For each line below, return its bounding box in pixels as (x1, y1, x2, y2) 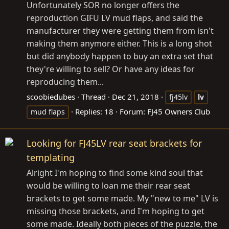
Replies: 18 (75, 106, 113, 117)
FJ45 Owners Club (147, 106, 210, 117)
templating (27, 151, 75, 164)
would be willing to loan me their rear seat (27, 180, 190, 192)
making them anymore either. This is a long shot (27, 38, 212, 50)
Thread (81, 91, 106, 102)
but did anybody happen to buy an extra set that (27, 51, 213, 62)
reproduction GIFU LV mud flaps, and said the (27, 12, 203, 24)
